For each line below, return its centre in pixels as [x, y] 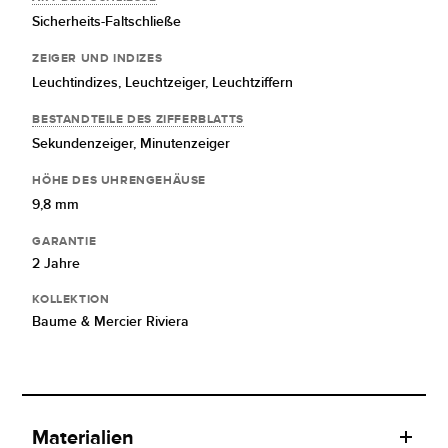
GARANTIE [64, 241]
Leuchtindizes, [79, 82]
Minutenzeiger [185, 143]
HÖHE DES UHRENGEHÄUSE [119, 180]
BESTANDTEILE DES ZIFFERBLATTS [138, 119]
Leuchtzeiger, [169, 82]
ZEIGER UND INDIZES [97, 58]
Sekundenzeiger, [86, 143]
